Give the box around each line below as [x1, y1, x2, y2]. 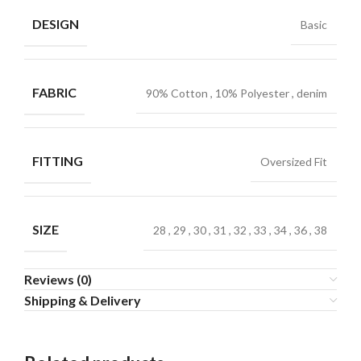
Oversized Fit [260, 155, 327, 169]
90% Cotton [146, 86, 210, 101]
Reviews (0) [24, 272, 92, 288]
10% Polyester [215, 86, 292, 101]
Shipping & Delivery [24, 293, 141, 309]
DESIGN [32, 16, 79, 32]
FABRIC [32, 85, 77, 101]
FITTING [32, 153, 83, 169]
